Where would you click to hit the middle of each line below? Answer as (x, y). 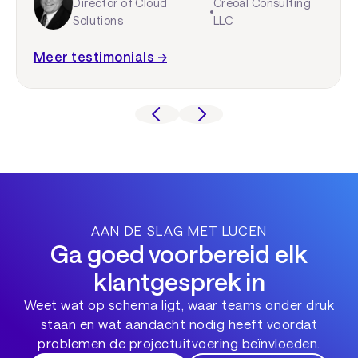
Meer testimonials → (100, 57)
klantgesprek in (179, 281)
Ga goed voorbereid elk (179, 253)
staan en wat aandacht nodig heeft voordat (179, 324)
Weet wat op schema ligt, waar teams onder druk (179, 304)
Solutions (98, 20)
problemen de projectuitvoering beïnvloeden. (179, 343)
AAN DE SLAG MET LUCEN (179, 230)
